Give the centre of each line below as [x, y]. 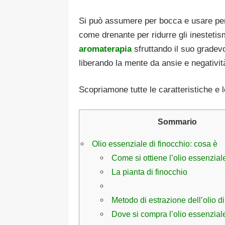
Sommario [177, 121]
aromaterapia [105, 49]
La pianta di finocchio [150, 172]
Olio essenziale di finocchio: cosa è [155, 144]
